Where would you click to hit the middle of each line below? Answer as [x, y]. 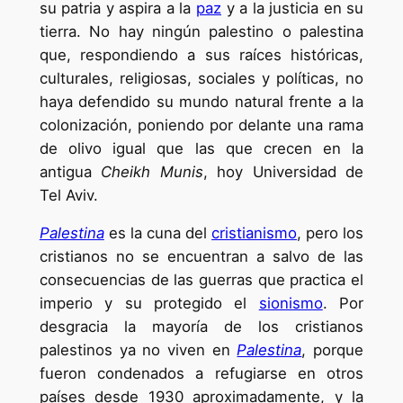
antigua [70, 171]
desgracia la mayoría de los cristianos [201, 327]
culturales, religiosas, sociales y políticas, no [201, 78]
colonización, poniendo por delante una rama [201, 125]
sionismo [291, 304]
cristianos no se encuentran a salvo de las [201, 257]
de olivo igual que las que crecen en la [201, 148]
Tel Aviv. [68, 195]
